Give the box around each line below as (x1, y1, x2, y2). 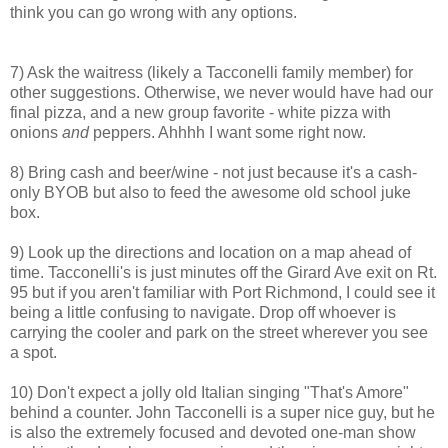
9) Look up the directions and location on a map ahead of (10, 243, 411, 261)
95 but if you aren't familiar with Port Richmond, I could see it (10, 283, 435, 301)
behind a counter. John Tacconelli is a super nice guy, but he (10, 403, 435, 421)
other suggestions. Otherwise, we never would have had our (10, 83, 433, 101)
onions (10, 123, 62, 141)
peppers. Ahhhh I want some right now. (93, 123, 366, 141)
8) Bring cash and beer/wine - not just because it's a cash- (10, 163, 417, 181)
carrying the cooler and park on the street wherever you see (10, 323, 428, 341)
